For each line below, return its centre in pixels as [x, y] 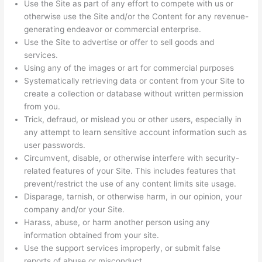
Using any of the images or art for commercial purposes [129, 68]
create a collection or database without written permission [134, 94]
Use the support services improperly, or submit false [123, 248]
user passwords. [55, 145]
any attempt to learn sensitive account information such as [136, 132]
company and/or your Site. [75, 210]
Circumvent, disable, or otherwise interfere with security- [132, 158]
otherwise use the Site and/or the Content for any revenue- [137, 17]
